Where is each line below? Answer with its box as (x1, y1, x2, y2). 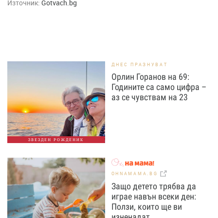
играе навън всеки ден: (111, 191, 196, 201)
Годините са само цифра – (111, 82, 206, 92)
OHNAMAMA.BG (111, 170, 161, 177)
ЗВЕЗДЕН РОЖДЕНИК (28, 137, 84, 143)
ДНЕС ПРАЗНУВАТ (111, 61, 168, 68)
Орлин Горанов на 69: (111, 72, 189, 82)
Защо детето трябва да (111, 181, 196, 191)
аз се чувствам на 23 (111, 92, 188, 103)
